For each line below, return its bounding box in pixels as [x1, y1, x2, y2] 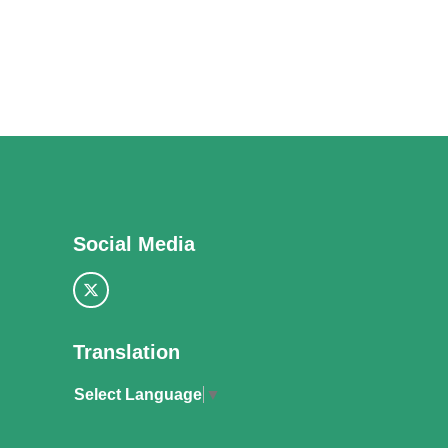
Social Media [73, 232, 195, 255]
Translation [73, 341, 180, 364]
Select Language [74, 385, 202, 403]
